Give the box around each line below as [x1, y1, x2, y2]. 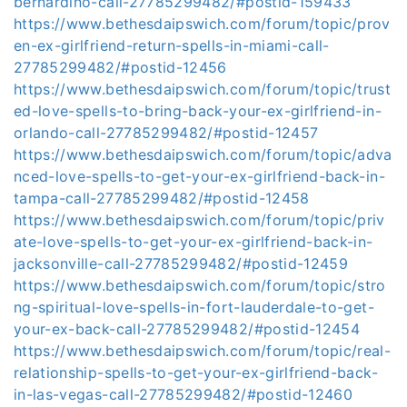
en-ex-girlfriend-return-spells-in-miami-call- [14, 36, 330, 55]
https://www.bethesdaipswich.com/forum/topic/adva [14, 145, 392, 164]
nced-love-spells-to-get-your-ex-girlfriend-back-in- [14, 167, 385, 185]
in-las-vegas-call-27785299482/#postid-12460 [14, 385, 353, 403]
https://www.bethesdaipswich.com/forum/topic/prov [14, 15, 391, 33]
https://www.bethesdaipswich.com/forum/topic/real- [14, 342, 392, 360]
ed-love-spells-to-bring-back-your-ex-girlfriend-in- [14, 102, 382, 120]
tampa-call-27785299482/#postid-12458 [14, 189, 310, 207]
